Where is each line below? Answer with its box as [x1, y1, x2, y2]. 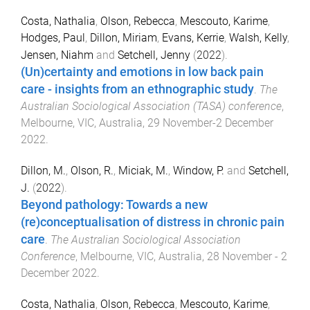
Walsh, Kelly [229, 31, 287, 45]
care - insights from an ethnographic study [21, 82, 254, 97]
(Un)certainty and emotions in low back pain [21, 65, 264, 80]
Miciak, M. [118, 163, 168, 177]
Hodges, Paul [21, 31, 85, 45]
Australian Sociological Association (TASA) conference [21, 100, 282, 113]
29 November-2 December [147, 116, 273, 130]
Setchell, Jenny [118, 48, 190, 62]
